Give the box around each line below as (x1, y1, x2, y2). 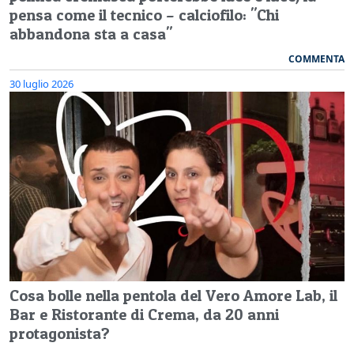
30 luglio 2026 (9, 76, 73, 91)
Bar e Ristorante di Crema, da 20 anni (9, 304, 279, 324)
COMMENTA (288, 51, 345, 66)
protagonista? (9, 323, 110, 343)
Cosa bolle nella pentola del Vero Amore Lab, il (9, 285, 337, 305)
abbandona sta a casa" (9, 24, 172, 43)
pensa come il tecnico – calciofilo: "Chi (9, 5, 279, 24)
